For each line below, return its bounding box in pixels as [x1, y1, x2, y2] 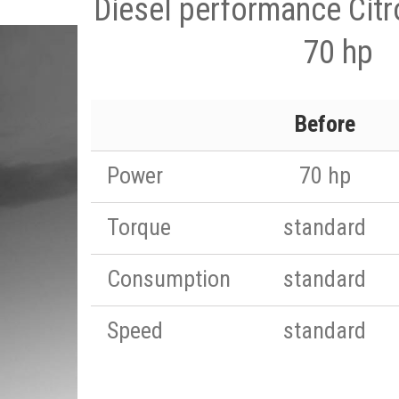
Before [294, 110, 355, 137]
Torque [107, 214, 171, 240]
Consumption [107, 265, 231, 292]
